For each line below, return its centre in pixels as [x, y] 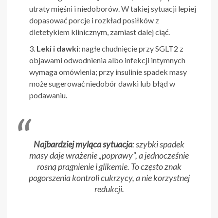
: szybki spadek [158, 144]
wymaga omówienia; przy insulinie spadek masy [108, 72]
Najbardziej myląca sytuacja [83, 144]
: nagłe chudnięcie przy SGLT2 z [131, 49]
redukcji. [109, 189]
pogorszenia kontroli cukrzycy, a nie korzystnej [109, 178]
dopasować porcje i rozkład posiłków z [94, 20]
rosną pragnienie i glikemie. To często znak [109, 167]
